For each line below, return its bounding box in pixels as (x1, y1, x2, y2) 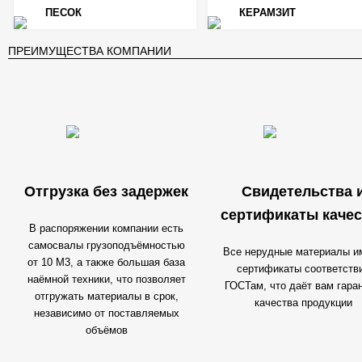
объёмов (85, 324, 128, 336)
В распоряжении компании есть (29, 222, 183, 234)
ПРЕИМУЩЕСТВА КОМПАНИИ (7, 44, 171, 57)
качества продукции (255, 297, 352, 309)
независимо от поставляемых (33, 307, 179, 319)
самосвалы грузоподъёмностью (27, 239, 185, 251)
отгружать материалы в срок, (34, 290, 179, 302)
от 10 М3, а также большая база (27, 256, 185, 268)
